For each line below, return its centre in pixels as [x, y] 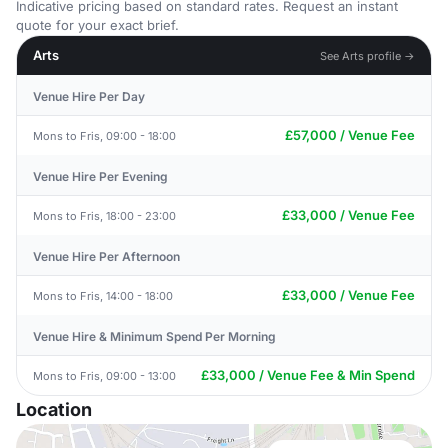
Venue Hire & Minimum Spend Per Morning [154, 336]
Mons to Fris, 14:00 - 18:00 [103, 295]
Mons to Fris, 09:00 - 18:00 [104, 135]
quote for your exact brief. [97, 25]
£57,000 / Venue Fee [350, 135]
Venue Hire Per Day [89, 96]
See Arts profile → [367, 55]
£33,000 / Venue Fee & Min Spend [308, 375]
